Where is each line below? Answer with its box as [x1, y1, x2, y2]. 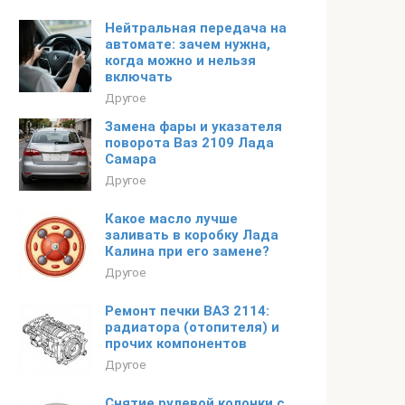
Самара [105, 151, 156, 167]
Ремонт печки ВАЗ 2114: [105, 303, 269, 319]
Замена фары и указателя [105, 118, 282, 135]
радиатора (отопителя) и [105, 319, 279, 335]
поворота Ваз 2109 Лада [105, 135, 274, 151]
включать [105, 69, 173, 85]
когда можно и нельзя [105, 52, 256, 69]
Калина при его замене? [105, 243, 269, 259]
